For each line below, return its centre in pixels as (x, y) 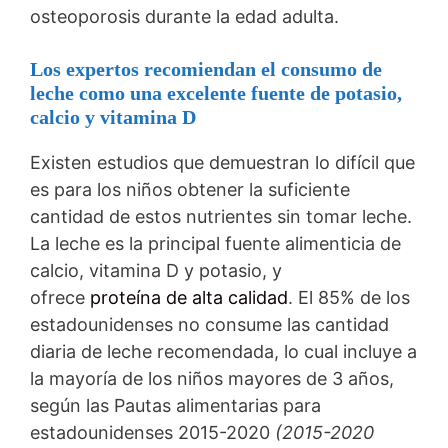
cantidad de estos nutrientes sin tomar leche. (221, 216)
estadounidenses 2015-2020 (150, 432)
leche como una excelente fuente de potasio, (216, 92)
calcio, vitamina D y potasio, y (156, 270)
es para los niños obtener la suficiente (190, 189)
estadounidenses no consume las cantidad (209, 324)
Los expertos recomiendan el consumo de (206, 68)
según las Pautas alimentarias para (175, 405)
